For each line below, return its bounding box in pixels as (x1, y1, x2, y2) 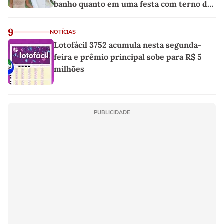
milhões (54, 63, 84, 74)
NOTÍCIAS (50, 28, 76, 36)
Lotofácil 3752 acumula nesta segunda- (54, 39, 202, 50)
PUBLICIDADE (94, 108, 130, 116)
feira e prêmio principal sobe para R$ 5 (54, 51, 202, 62)
